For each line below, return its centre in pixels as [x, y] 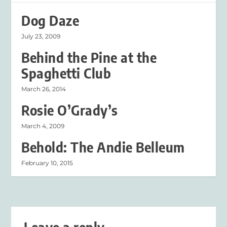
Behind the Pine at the [89, 58]
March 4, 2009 [43, 126]
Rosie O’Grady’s [70, 110]
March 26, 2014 [44, 89]
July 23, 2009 [41, 36]
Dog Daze [50, 21]
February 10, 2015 [47, 163]
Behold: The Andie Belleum [103, 147]
